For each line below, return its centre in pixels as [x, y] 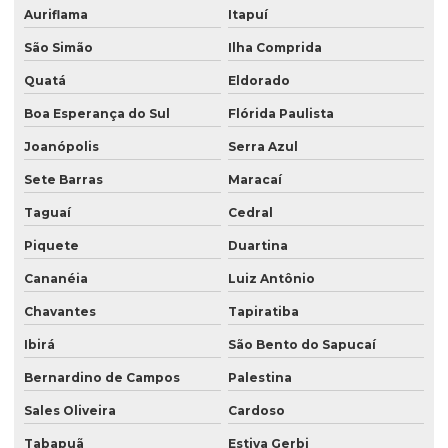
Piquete [51, 246]
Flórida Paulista [280, 114]
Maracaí [254, 180]
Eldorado [258, 81]
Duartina [257, 246]
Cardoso [256, 411]
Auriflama [56, 15]
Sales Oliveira [70, 411]
